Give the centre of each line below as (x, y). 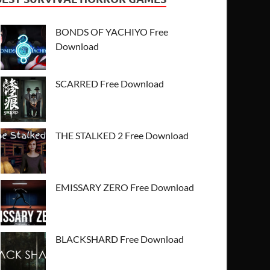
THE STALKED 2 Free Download (122, 135)
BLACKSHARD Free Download (120, 239)
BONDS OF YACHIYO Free (112, 31)
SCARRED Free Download (110, 83)
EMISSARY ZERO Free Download (125, 187)
